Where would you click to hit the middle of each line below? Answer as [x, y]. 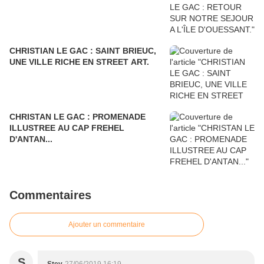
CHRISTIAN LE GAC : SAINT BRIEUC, [83, 51]
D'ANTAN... [31, 139]
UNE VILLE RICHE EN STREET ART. [79, 62]
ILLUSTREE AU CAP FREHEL [67, 128]
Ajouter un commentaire [107, 225]
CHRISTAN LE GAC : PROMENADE [51, 117]
